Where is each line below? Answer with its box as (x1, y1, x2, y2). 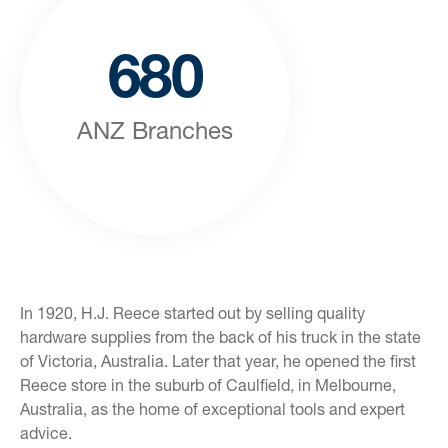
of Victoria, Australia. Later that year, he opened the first (20, 351, 416, 370)
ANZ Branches (77, 116, 233, 144)
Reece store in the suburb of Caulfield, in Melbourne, (20, 375, 396, 394)
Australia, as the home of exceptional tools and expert (20, 399, 405, 418)
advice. (20, 423, 72, 442)
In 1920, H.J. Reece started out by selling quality (20, 303, 365, 322)
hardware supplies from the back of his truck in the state (20, 327, 421, 346)
